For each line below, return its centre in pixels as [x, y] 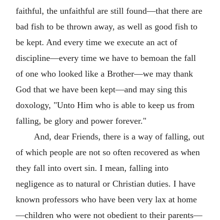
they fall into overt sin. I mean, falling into [92, 168]
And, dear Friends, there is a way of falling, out [119, 137]
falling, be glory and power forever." [81, 121]
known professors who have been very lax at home [106, 199]
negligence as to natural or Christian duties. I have [106, 184]
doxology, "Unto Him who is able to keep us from [105, 105]
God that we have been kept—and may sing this [101, 89]
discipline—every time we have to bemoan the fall [106, 58]
